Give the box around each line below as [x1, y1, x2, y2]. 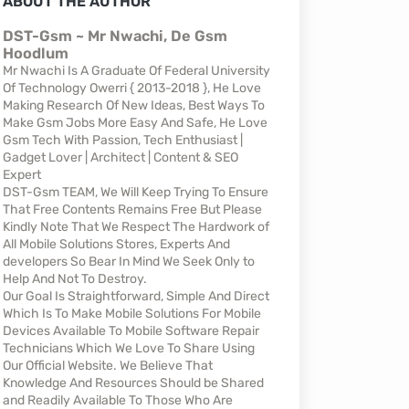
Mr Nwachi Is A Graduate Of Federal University [2, 63, 270, 79]
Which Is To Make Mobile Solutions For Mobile [2, 306, 261, 322]
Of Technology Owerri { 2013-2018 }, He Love [2, 80, 261, 97]
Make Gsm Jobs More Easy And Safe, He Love [2, 115, 267, 131]
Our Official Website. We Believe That [2, 358, 213, 374]
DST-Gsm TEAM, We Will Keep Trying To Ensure [2, 184, 268, 201]
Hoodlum [2, 45, 68, 63]
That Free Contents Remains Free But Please [2, 202, 262, 218]
